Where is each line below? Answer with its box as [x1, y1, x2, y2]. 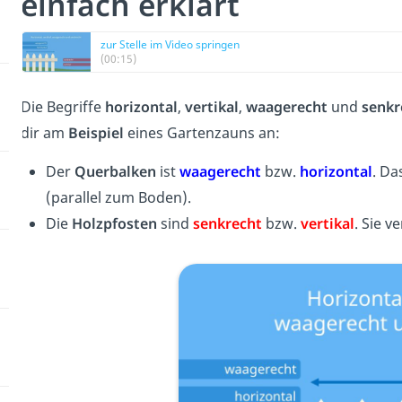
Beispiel [67, 122, 124, 143]
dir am [20, 122, 68, 143]
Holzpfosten [71, 213, 157, 233]
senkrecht [192, 213, 262, 233]
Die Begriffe [20, 96, 105, 117]
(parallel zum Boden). [45, 187, 191, 207]
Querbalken [74, 161, 156, 181]
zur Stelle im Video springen [100, 36, 240, 52]
